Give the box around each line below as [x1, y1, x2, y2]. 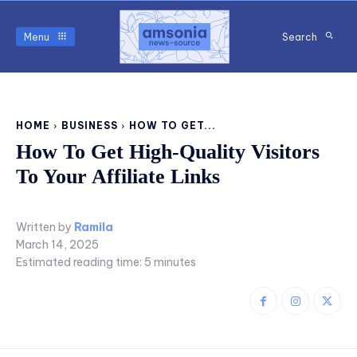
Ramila [74, 220, 113, 235]
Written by [16, 220, 72, 235]
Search [282, 30, 317, 43]
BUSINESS [61, 120, 118, 132]
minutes [151, 255, 196, 270]
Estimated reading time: [16, 255, 144, 270]
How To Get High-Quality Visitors [16, 140, 320, 164]
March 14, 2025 [16, 237, 99, 253]
